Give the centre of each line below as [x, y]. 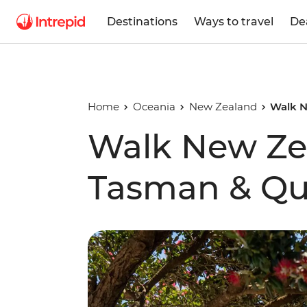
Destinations [142, 21]
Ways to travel [234, 21]
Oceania [154, 107]
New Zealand [223, 107]
